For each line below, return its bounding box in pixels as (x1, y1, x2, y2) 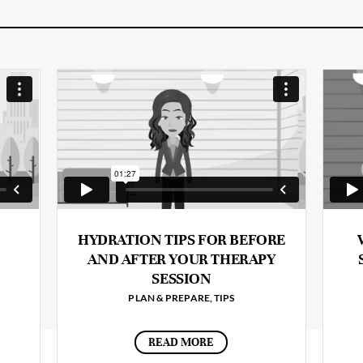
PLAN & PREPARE (128, 291, 210, 304)
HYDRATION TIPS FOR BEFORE (77, 229, 285, 249)
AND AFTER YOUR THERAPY (88, 249, 275, 268)
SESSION (152, 268, 211, 288)
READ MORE (148, 335, 215, 349)
